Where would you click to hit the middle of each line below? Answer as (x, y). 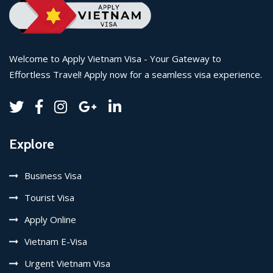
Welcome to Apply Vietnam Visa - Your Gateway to (115, 59)
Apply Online (50, 220)
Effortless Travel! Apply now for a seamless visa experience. (136, 75)
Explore (32, 144)
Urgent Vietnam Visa (67, 264)
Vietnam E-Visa (56, 242)
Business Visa (53, 176)
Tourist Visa (49, 198)
